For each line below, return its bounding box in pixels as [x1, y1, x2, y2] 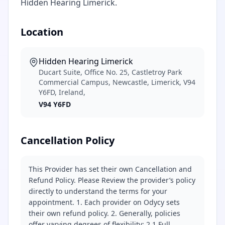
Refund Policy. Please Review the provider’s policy [29, 175, 195, 185]
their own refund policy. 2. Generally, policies [29, 208, 180, 218]
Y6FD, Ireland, [39, 87, 85, 97]
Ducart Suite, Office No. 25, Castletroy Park [39, 67, 182, 77]
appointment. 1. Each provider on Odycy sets [29, 197, 180, 207]
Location [21, 25, 63, 39]
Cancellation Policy [21, 134, 115, 147]
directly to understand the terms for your [29, 186, 167, 196]
